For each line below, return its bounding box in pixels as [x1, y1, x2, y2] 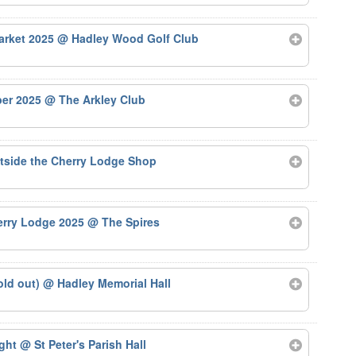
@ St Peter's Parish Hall [20, 335, 147, 352]
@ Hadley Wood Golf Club [57, 30, 199, 47]
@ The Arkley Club [44, 91, 146, 108]
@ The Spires [87, 213, 161, 230]
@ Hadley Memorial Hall [43, 274, 172, 291]
